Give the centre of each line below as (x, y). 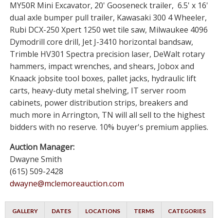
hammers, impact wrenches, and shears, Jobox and (102, 66)
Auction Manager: (42, 147)
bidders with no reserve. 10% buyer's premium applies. (109, 127)
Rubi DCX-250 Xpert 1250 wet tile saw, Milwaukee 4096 (109, 30)
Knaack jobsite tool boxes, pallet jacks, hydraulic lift (103, 79)
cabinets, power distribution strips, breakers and (99, 103)
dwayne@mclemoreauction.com (67, 184)
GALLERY (25, 211)
